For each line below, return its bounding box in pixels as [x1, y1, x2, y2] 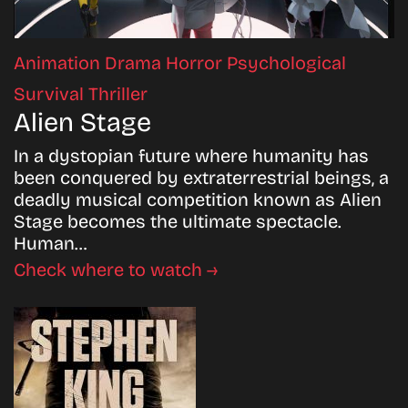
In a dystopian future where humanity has [14, 144, 369, 167]
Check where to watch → [14, 258, 218, 280]
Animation [14, 51, 105, 74]
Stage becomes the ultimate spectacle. [14, 209, 342, 232]
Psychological [227, 51, 346, 74]
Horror [166, 51, 227, 74]
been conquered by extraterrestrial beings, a [14, 166, 389, 189]
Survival [14, 82, 88, 105]
